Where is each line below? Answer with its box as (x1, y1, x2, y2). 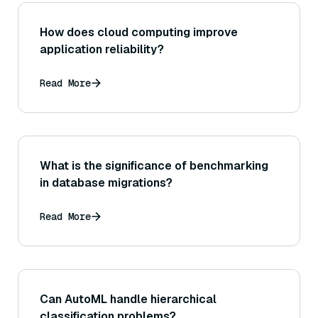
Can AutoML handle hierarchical (40, 292, 216, 307)
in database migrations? (40, 175, 172, 191)
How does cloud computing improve (40, 25, 238, 40)
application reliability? (40, 42, 164, 57)
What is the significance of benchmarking (40, 158, 268, 174)
